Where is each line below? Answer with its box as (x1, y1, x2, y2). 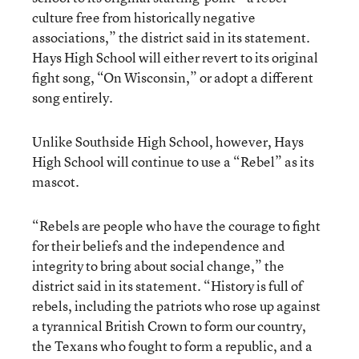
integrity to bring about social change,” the (32, 256, 284, 275)
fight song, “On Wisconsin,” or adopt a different (32, 68, 313, 87)
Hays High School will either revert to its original (32, 48, 318, 67)
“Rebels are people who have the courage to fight (32, 216, 321, 235)
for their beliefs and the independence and (32, 236, 285, 255)
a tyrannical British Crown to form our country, (32, 317, 306, 335)
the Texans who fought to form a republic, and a (32, 337, 313, 355)
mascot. (32, 172, 79, 191)
